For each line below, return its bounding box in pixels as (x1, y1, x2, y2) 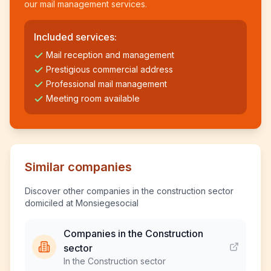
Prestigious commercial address (46, 64, 173, 74)
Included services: (34, 31, 117, 43)
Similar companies (25, 160, 132, 174)
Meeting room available (46, 93, 140, 103)
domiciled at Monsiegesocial (25, 198, 139, 208)
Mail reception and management (46, 50, 174, 60)
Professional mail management (46, 79, 167, 89)
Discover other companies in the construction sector (25, 186, 233, 196)
